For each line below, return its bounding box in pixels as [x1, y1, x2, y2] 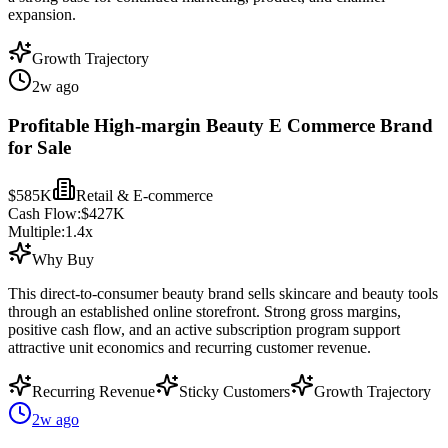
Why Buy [32, 251, 94, 269]
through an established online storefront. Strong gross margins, [8, 303, 401, 321]
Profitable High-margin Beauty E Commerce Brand [8, 114, 433, 136]
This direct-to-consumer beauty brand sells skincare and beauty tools [8, 285, 438, 303]
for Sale [8, 136, 71, 158]
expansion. [8, 6, 76, 23]
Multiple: [8, 223, 65, 241]
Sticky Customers [179, 383, 290, 401]
